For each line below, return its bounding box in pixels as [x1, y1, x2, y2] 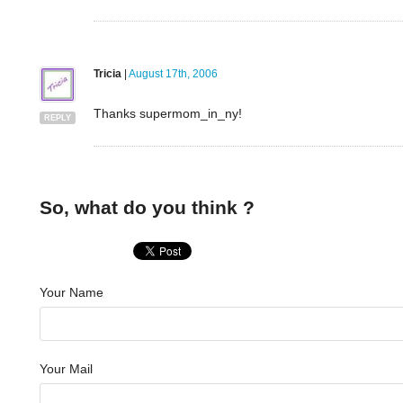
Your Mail [39, 361, 93, 376]
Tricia [93, 67, 121, 81]
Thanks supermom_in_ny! [93, 106, 242, 121]
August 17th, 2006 [128, 67, 218, 81]
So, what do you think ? [39, 197, 255, 219]
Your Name [39, 284, 103, 300]
